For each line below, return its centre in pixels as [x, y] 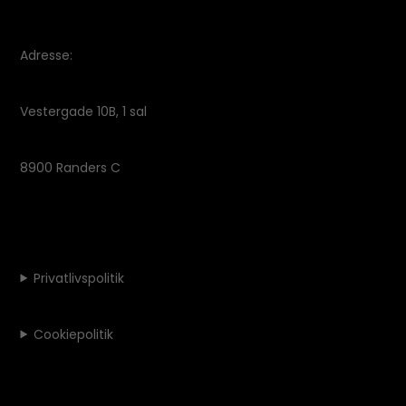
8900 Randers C [71, 167]
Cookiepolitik [74, 334]
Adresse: [47, 55]
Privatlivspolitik [79, 278]
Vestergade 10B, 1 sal [84, 111]
